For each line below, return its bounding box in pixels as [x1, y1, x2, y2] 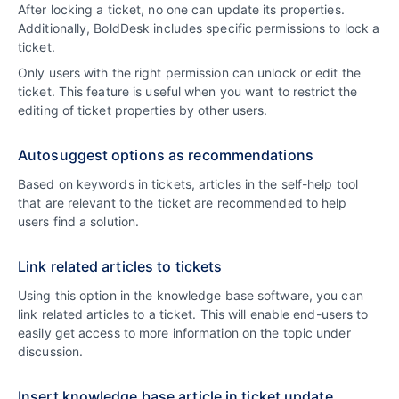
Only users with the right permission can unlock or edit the [18, 65, 361, 81]
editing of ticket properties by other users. [18, 102, 268, 118]
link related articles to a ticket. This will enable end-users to [18, 306, 369, 322]
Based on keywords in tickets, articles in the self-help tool [18, 176, 359, 192]
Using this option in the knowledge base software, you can [18, 288, 363, 304]
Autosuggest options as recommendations [18, 146, 313, 165]
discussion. [18, 344, 84, 360]
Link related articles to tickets [18, 257, 223, 276]
